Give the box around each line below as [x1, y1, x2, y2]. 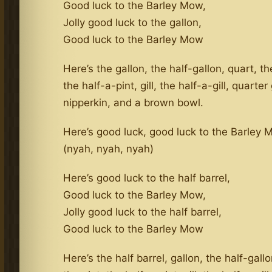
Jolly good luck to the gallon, [63, 16, 202, 29]
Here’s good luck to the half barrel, [63, 171, 231, 184]
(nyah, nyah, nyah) [63, 142, 154, 155]
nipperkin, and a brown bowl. [63, 96, 204, 109]
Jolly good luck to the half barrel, [63, 205, 222, 218]
